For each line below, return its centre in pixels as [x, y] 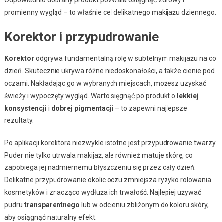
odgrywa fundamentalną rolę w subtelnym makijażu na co [125, 59]
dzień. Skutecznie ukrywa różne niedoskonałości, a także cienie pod [109, 71]
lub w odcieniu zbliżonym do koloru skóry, [144, 205]
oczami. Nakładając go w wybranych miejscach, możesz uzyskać [105, 83]
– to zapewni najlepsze [150, 108]
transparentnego [52, 205]
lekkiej [188, 96]
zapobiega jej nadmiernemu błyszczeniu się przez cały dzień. [100, 168]
